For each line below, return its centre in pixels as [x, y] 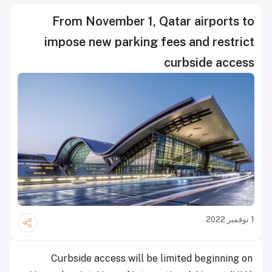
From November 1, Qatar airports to [153, 21]
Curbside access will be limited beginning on [152, 259]
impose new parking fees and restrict [149, 42]
